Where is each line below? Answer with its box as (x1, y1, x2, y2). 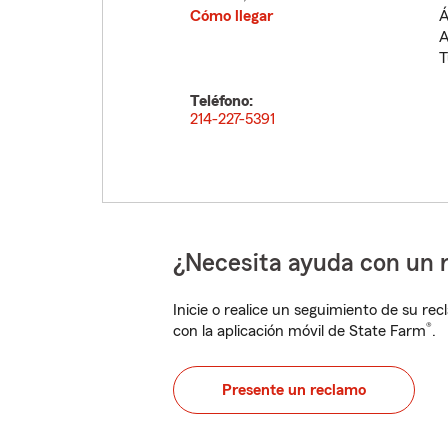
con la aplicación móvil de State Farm (173, 323, 426, 339)
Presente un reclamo (222, 382, 366, 398)
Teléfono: (190, 93, 253, 109)
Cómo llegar (190, 8, 273, 24)
